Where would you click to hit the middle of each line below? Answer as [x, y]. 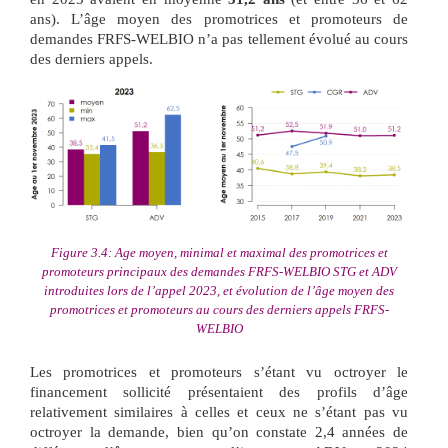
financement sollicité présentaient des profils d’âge [219, 391]
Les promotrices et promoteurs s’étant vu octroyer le [219, 371]
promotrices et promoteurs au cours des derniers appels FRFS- [219, 310]
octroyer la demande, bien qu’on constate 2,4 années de [219, 431]
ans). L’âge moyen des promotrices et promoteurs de [219, 18]
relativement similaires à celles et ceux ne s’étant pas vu [219, 411]
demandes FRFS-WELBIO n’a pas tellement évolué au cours [219, 38]
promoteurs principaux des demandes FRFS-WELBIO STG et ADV [219, 272]
